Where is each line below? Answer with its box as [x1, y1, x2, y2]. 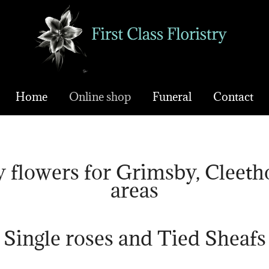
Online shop [69, 89, 131, 104]
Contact [213, 89, 253, 104]
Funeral [153, 89, 192, 104]
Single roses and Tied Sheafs [3, 225, 266, 251]
